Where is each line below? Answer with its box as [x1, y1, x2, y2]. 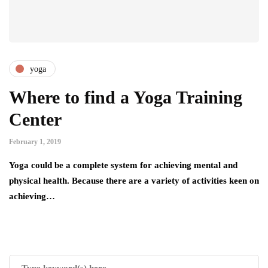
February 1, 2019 [9, 138, 61, 147]
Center [9, 109, 62, 130]
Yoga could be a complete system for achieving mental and [9, 160, 237, 170]
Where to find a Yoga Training [9, 87, 242, 108]
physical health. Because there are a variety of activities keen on [9, 176, 259, 186]
